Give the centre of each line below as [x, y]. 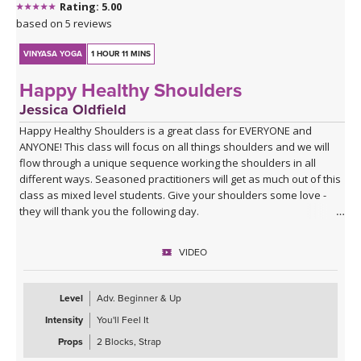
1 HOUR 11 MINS [121, 54]
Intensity [64, 320]
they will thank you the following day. [110, 211]
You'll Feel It [123, 320]
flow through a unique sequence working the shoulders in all [168, 162]
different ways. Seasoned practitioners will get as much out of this [180, 178]
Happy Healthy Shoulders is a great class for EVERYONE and [166, 130]
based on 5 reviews [64, 23]
